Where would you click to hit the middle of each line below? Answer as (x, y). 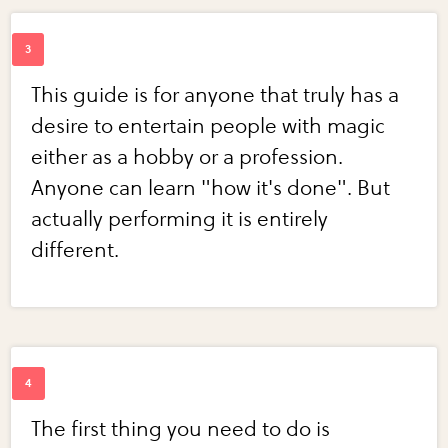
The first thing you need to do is (181, 430)
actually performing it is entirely (180, 220)
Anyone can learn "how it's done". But (211, 189)
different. (75, 251)
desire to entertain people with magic (208, 127)
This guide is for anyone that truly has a (215, 96)
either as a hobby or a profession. (187, 158)
